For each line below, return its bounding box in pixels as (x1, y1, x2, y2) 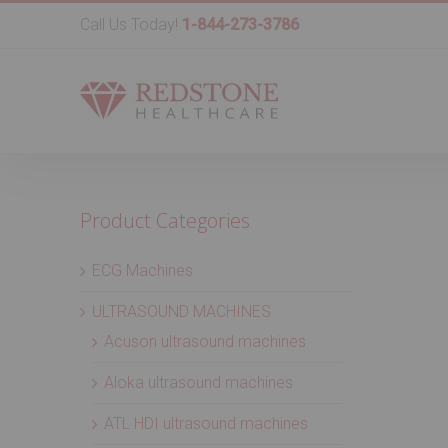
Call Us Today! (80, 15, 182, 34)
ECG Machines (92, 261, 193, 280)
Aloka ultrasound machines (104, 373, 293, 392)
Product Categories (80, 207, 250, 234)
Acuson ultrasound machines (104, 332, 306, 351)
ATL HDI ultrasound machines (104, 414, 308, 433)
